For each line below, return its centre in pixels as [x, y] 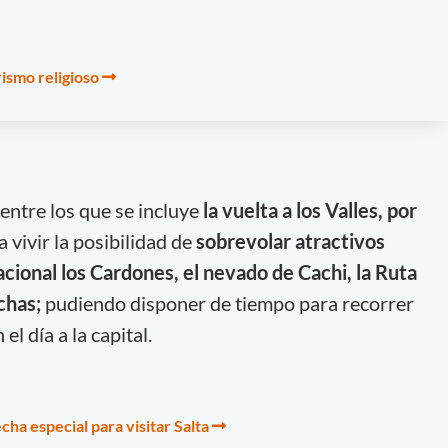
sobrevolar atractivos [290, 240]
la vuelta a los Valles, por [307, 209]
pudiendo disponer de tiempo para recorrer [227, 302]
